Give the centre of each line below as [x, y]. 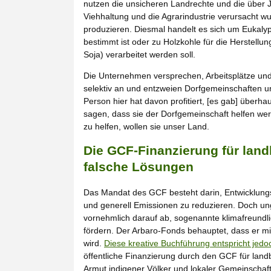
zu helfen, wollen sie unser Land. [146, 127]
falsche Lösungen [139, 167]
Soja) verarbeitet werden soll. [139, 55]
